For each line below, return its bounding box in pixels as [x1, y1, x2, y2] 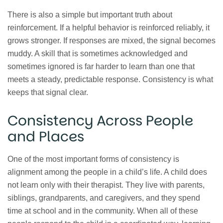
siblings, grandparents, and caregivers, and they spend [7, 193, 200, 202]
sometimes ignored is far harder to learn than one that [7, 62, 195, 71]
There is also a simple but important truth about [7, 10, 172, 19]
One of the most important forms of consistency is [7, 154, 179, 163]
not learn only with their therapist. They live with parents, [7, 180, 205, 189]
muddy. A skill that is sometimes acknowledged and [7, 49, 188, 58]
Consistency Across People [7, 111, 193, 131]
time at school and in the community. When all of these [7, 206, 198, 215]
